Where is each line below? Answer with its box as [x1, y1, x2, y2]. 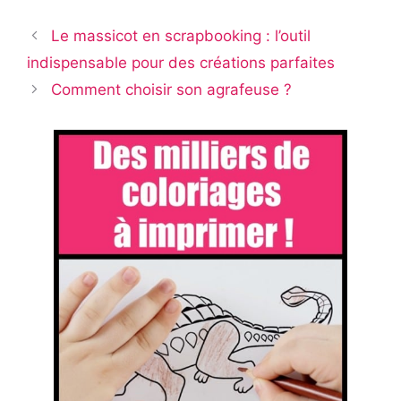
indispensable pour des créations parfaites [27, 53, 335, 72]
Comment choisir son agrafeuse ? [51, 80, 293, 98]
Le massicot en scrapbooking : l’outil [51, 26, 311, 45]
